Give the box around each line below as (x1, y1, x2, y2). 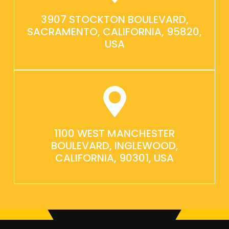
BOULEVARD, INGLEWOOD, (51, 139, 178, 153)
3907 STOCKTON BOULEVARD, (40, 12, 189, 27)
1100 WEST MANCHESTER (54, 126, 175, 141)
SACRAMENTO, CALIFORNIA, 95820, (27, 25, 202, 39)
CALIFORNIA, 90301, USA (55, 151, 174, 166)
